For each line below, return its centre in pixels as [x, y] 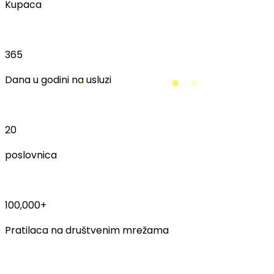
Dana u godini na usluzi [58, 80]
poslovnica [31, 155]
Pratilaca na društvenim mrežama [87, 231]
